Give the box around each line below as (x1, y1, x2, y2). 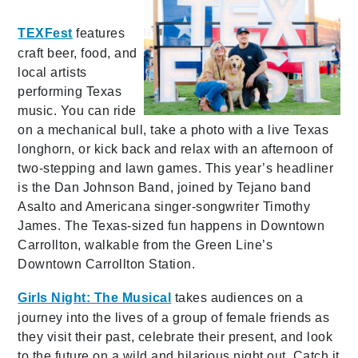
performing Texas (18, 84, 122, 98)
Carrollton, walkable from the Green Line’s (18, 237, 273, 252)
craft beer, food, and (18, 46, 137, 60)
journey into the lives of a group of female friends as (18, 310, 330, 324)
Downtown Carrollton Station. (18, 257, 196, 271)
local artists (18, 65, 87, 79)
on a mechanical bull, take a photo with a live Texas (18, 122, 329, 137)
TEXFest (18, 26, 73, 40)
